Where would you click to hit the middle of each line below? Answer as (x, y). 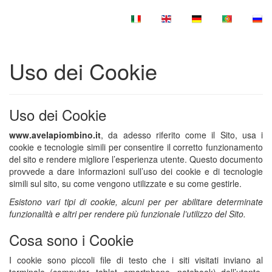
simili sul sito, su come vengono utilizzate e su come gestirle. (125, 184)
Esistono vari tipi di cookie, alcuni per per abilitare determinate (136, 202)
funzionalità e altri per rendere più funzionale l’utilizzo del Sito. (127, 214)
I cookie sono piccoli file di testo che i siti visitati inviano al (136, 260)
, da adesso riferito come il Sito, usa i (182, 135)
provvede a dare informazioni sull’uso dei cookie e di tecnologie (136, 172)
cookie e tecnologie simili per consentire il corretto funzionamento (136, 147)
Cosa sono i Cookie (71, 240)
